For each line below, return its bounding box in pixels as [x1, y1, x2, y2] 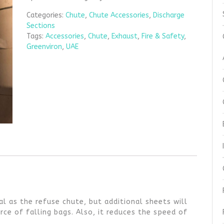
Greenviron [26, 42, 62, 51]
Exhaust [111, 31, 138, 40]
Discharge [153, 10, 185, 19]
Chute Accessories [89, 10, 149, 19]
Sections [26, 21, 55, 30]
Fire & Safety [141, 31, 184, 40]
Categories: [26, 10, 66, 19]
